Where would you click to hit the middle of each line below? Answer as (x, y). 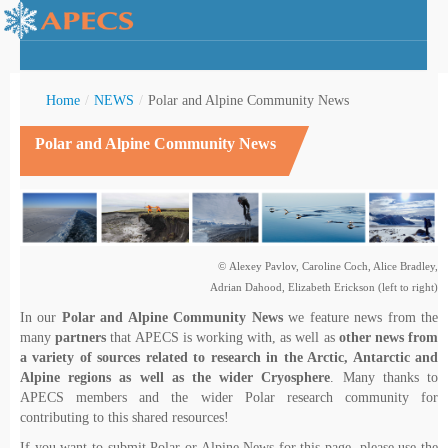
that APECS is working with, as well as (222, 337)
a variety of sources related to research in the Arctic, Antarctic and (229, 357)
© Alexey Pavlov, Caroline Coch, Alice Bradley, (328, 266)
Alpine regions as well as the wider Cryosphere (175, 377)
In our (41, 317)
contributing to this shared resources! (128, 417)
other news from (388, 337)
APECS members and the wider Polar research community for (229, 397)
